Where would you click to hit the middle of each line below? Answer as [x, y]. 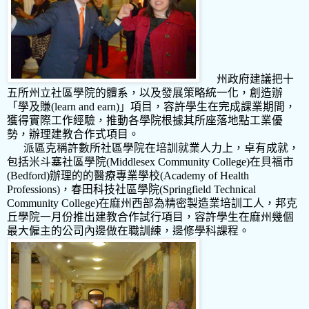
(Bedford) [28, 175]
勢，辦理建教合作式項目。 [73, 134]
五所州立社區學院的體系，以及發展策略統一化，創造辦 [145, 92]
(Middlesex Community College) [178, 161]
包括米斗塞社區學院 [57, 161]
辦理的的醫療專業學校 [105, 175]
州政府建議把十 [255, 79]
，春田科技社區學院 [110, 189]
